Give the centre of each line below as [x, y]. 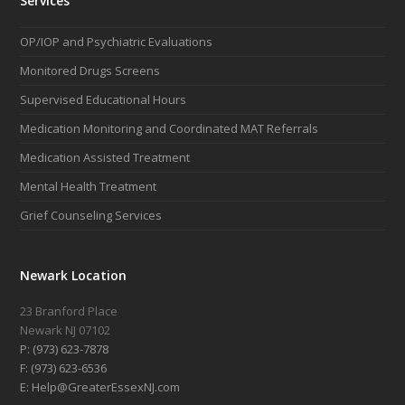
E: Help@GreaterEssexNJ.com [100, 387]
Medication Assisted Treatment [105, 158]
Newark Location [74, 276]
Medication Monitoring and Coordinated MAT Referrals [170, 129]
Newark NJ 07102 [66, 330]
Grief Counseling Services [91, 216]
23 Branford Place [69, 311]
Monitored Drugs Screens [90, 71]
